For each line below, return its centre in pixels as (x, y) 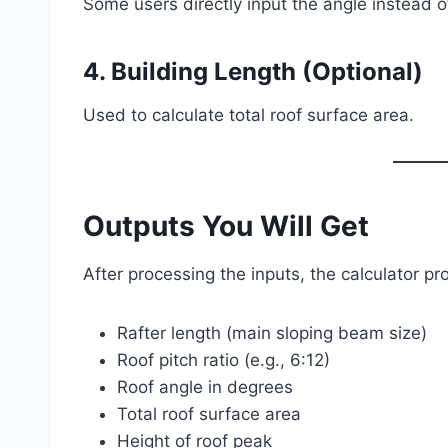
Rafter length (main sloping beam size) (272, 332)
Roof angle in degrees (205, 386)
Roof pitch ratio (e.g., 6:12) (223, 359)
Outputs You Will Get (226, 225)
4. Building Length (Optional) (253, 71)
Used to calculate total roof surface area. (248, 114)
